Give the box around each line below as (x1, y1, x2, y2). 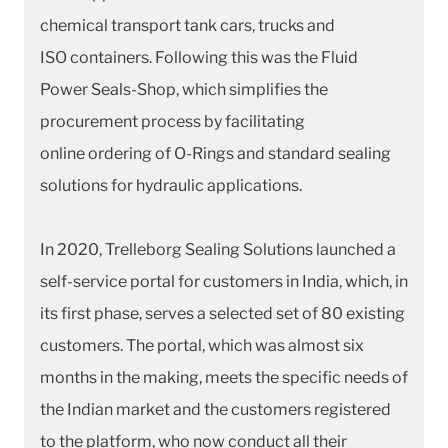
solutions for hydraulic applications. (40, 175, 302, 195)
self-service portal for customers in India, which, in (40, 271, 408, 291)
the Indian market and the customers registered (40, 399, 391, 419)
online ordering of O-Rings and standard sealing (40, 143, 391, 163)
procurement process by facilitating (40, 111, 305, 131)
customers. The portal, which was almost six (40, 335, 364, 355)
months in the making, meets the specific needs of (40, 367, 408, 387)
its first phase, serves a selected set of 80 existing (40, 303, 405, 323)
